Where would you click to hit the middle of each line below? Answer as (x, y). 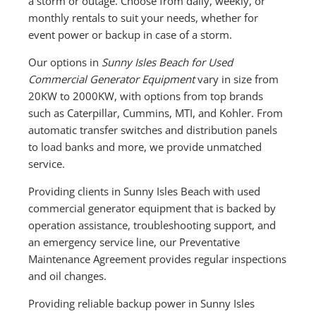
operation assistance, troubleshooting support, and (152, 225)
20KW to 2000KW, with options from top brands (146, 96)
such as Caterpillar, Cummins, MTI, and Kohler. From (156, 113)
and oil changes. (68, 275)
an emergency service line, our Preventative (134, 242)
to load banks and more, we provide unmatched (145, 146)
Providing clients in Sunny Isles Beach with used (145, 191)
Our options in (65, 62)
